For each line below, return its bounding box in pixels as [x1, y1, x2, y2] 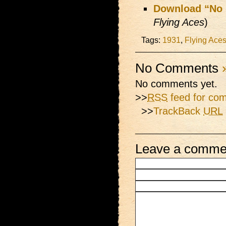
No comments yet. [135, 78, 217, 89]
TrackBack [153, 105, 203, 117]
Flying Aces [153, 17, 204, 28]
